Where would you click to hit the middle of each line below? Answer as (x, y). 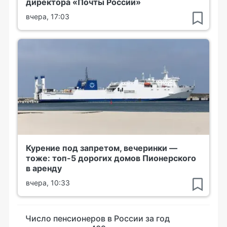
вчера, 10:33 (48, 183)
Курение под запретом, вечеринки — (102, 148)
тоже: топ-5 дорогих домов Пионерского (111, 158)
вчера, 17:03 (48, 16)
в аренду (44, 168)
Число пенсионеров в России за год (98, 218)
